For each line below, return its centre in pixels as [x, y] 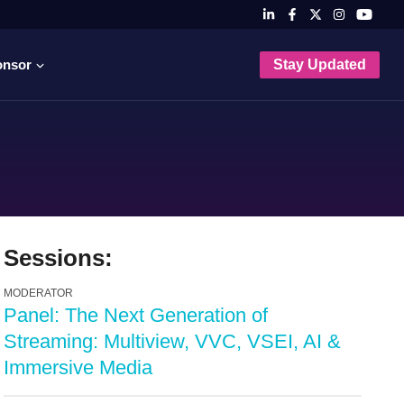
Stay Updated [319, 64]
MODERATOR [39, 293]
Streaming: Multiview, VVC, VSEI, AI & [173, 341]
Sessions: [59, 258]
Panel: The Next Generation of [136, 315]
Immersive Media [78, 367]
